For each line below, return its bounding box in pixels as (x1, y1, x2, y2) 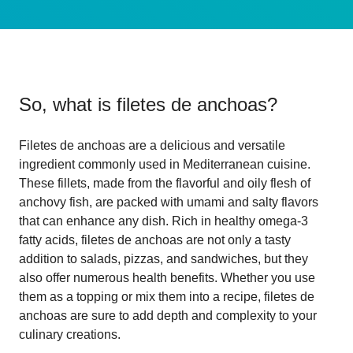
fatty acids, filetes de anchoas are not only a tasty (19, 232, 291, 247)
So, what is (19, 93, 117, 115)
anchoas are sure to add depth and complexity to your (19, 308, 317, 322)
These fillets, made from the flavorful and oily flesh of (19, 176, 310, 190)
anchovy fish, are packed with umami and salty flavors (19, 195, 318, 209)
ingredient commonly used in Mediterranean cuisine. (19, 157, 310, 171)
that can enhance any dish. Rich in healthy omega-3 (19, 214, 308, 228)
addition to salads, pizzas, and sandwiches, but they (19, 251, 308, 266)
